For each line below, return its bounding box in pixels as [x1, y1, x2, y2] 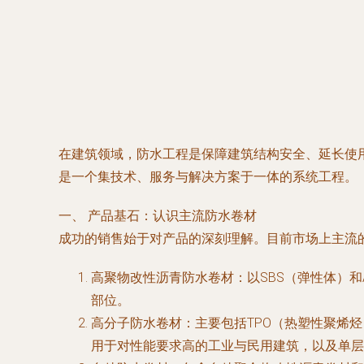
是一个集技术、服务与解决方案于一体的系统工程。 [58, 169, 357, 184]
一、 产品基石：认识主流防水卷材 [58, 208, 257, 223]
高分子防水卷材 [91, 315, 182, 331]
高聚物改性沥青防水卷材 [91, 270, 234, 285]
